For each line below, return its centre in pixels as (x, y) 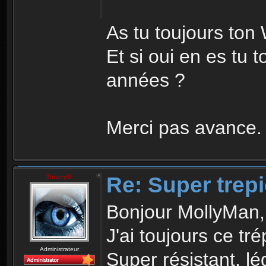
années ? (146, 80)
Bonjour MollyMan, (186, 212)
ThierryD (58, 177)
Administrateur (59, 249)
